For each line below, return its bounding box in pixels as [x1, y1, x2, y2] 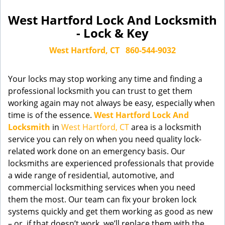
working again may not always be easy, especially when [8, 97, 215, 108]
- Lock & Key [76, 25, 149, 41]
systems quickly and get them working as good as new [8, 206, 212, 217]
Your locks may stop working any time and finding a [8, 73, 202, 84]
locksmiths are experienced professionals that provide [8, 158, 214, 169]
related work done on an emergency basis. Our [8, 146, 185, 157]
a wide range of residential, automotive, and [8, 170, 174, 181]
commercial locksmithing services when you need [8, 182, 195, 193]
